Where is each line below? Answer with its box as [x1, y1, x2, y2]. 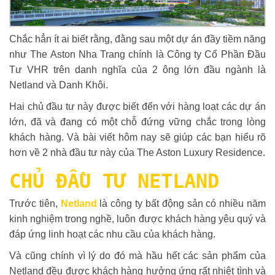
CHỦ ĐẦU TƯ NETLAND [9, 169, 219, 193]
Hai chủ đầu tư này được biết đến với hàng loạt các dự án [9, 101, 266, 112]
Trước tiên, [9, 198, 61, 209]
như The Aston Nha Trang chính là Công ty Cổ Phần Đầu [9, 48, 266, 60]
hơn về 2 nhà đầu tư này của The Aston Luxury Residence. [9, 147, 265, 158]
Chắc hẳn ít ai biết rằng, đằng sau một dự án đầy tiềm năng [9, 33, 266, 44]
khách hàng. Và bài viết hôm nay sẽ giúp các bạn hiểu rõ [9, 131, 266, 142]
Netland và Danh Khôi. [9, 79, 108, 90]
